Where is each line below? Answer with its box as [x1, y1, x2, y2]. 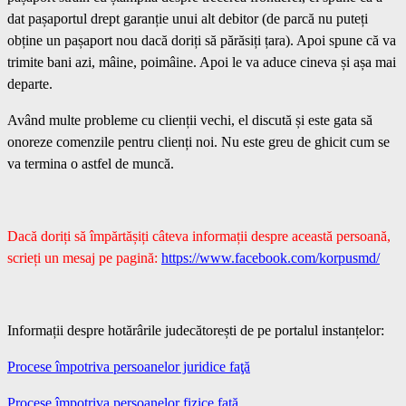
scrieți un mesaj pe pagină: [7, 249, 161, 266]
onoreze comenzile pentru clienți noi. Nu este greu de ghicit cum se [7, 133, 390, 150]
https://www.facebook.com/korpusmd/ [161, 249, 380, 266]
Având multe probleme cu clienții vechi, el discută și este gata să [7, 111, 372, 128]
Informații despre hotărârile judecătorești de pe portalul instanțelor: [7, 322, 384, 338]
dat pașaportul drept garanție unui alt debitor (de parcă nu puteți [7, 10, 368, 26]
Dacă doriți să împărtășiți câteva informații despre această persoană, [7, 227, 391, 244]
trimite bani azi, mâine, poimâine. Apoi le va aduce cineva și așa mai [7, 53, 396, 70]
